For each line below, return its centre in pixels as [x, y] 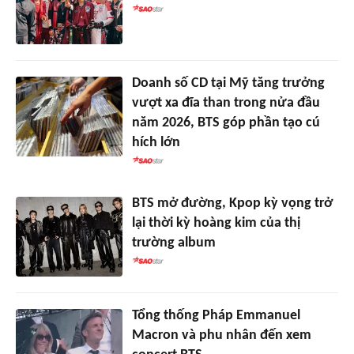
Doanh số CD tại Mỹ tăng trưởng [228, 83]
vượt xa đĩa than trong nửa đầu [226, 103]
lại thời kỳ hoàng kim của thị [216, 223]
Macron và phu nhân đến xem [221, 335]
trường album [173, 243]
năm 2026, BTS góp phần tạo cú [226, 122]
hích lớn [156, 142]
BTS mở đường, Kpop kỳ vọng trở [232, 203]
